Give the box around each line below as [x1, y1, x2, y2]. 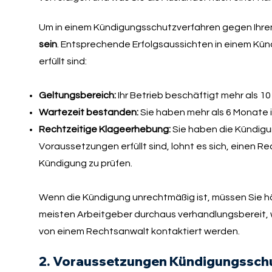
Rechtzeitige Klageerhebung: [38, 124, 172, 135]
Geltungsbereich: [38, 90, 116, 101]
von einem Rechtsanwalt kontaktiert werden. [38, 226, 240, 237]
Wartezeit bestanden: [38, 107, 138, 118]
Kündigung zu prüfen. [38, 158, 134, 169]
